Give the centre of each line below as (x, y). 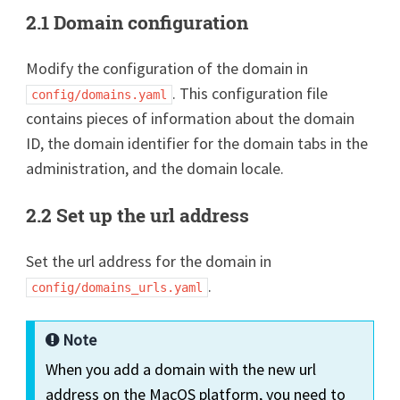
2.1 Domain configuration (137, 22)
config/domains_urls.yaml (117, 287)
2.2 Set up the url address (138, 215)
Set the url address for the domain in (149, 261)
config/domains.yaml (100, 94)
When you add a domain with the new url (181, 369)
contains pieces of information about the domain (191, 118)
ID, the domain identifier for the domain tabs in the (197, 143)
